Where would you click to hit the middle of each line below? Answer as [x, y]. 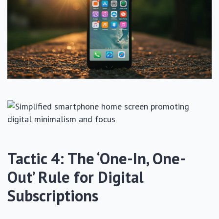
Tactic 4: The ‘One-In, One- [97, 158]
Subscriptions [53, 195]
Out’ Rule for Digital [76, 177]
